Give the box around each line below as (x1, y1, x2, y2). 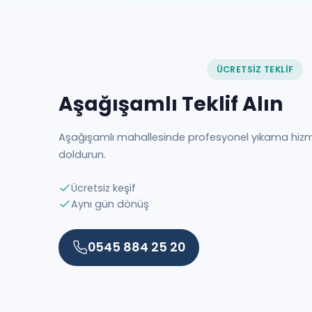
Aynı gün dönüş (71, 196, 149, 211)
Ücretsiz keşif (71, 180, 136, 195)
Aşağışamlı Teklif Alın (58, 90, 283, 118)
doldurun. (58, 147, 106, 162)
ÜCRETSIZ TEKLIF (216, 63, 294, 76)
